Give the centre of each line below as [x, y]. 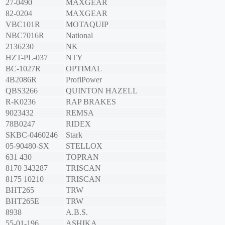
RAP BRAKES [91, 102]
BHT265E [22, 201]
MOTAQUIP [87, 25]
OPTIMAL [84, 69]
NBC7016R [25, 36]
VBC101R [23, 25]
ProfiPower [84, 80]
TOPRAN [82, 157]
